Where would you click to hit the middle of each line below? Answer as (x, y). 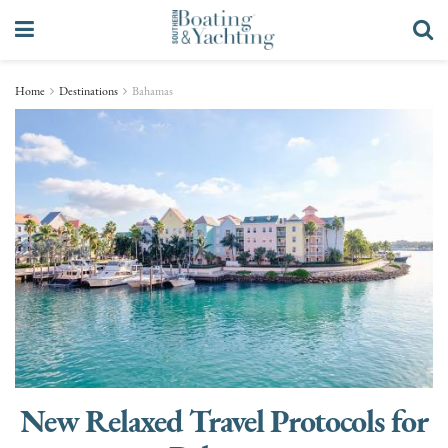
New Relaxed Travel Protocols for (224, 420)
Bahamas (152, 91)
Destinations (88, 91)
